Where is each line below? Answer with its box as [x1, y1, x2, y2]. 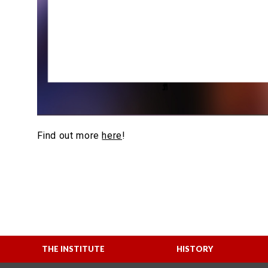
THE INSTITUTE [41, 244, 105, 254]
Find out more [36, 130, 102, 142]
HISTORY [176, 244, 214, 254]
